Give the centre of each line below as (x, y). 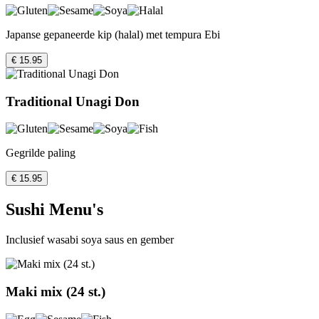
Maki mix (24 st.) (56, 291)
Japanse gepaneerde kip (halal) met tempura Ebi (113, 34)
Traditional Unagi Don (73, 101)
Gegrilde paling (41, 153)
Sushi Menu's (54, 210)
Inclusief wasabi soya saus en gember (90, 240)
